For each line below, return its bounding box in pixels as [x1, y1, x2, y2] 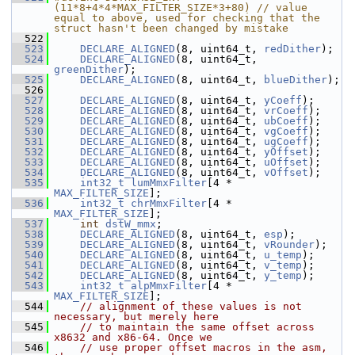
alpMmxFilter [131, 280, 207, 292]
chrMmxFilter [131, 197, 207, 209]
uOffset [264, 156, 308, 168]
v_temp [264, 259, 302, 271]
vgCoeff [264, 125, 308, 137]
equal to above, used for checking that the [54, 12, 320, 24]
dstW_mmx [105, 218, 156, 230]
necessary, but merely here [54, 311, 219, 323]
